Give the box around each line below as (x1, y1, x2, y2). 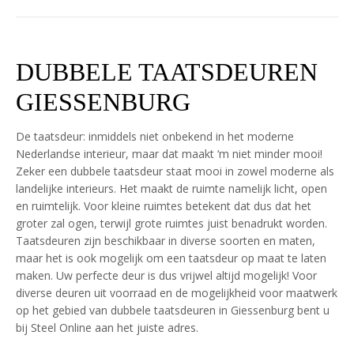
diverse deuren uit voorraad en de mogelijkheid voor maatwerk (16, 285, 337, 300)
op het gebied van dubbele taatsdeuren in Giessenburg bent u (16, 303, 330, 318)
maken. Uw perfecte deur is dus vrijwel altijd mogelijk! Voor (16, 268, 317, 283)
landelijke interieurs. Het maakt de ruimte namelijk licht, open (16, 181, 327, 196)
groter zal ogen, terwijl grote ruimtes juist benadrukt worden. (16, 216, 327, 231)
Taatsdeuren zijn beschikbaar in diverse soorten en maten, (16, 233, 315, 248)
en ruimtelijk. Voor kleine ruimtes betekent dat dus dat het (16, 198, 311, 213)
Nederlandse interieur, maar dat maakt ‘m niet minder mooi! (16, 146, 322, 161)
